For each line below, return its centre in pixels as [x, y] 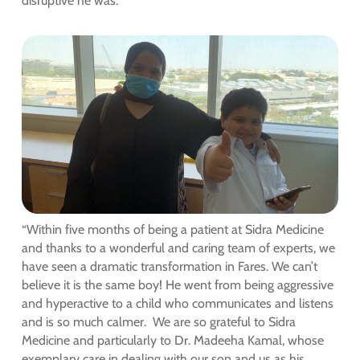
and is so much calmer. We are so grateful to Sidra [158, 322]
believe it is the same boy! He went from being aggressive [177, 285]
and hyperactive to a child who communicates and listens [177, 304]
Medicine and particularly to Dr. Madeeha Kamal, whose [172, 341]
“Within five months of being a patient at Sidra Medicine [172, 230]
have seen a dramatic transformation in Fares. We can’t [169, 267]
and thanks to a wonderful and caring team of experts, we [178, 248]
